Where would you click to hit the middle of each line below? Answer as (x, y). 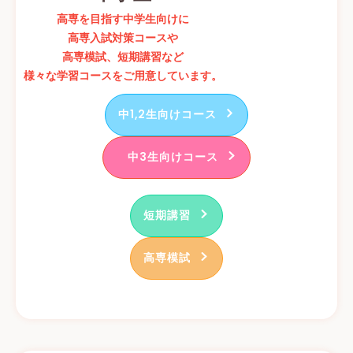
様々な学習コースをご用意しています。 (123, 76)
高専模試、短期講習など (123, 58)
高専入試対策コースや (123, 39)
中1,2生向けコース (167, 115)
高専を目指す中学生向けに (123, 20)
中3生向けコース (167, 158)
